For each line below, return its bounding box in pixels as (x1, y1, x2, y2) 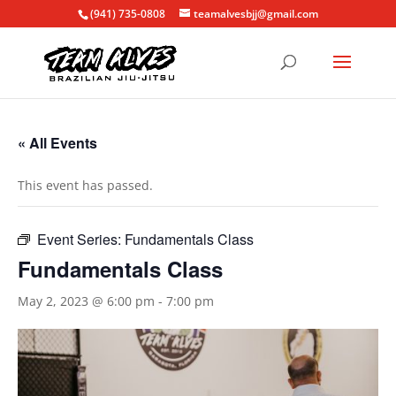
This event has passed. (18, 177, 153, 194)
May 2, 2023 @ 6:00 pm (18, 293, 155, 309)
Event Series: (37, 229, 125, 249)
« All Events (18, 133, 97, 153)
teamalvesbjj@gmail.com (193, 6, 318, 21)
